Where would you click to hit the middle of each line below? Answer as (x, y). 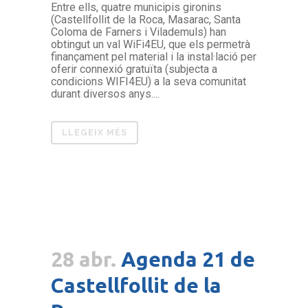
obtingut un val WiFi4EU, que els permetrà (151, 45)
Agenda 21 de (188, 260)
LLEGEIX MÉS (95, 133)
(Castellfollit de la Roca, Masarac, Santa (146, 20)
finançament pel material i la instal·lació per (154, 57)
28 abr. (84, 260)
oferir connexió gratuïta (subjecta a (134, 69)
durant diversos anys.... (105, 94)
